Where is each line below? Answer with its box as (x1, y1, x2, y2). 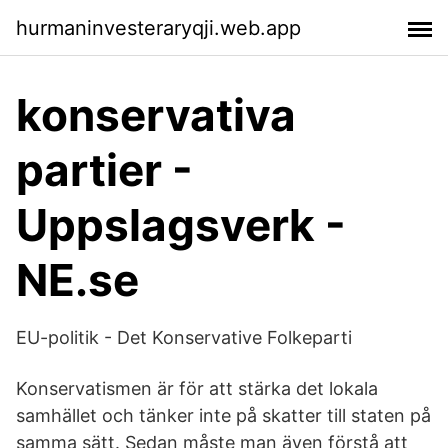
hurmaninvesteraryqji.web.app (16, 15, 301, 40)
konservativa (16, 88, 296, 142)
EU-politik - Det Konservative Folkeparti (16, 327, 352, 348)
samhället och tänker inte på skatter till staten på (16, 405, 431, 426)
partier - (16, 143, 193, 197)
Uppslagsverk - (16, 198, 346, 252)
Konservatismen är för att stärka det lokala (16, 378, 378, 399)
